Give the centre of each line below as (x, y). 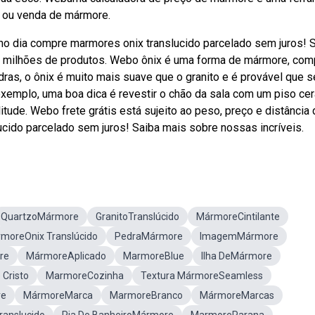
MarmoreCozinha (85, 276)
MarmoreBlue (154, 256)
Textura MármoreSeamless (202, 276)
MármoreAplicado (66, 256)
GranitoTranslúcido (137, 217)
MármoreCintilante (238, 217)
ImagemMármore (239, 236)
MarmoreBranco (146, 295)
